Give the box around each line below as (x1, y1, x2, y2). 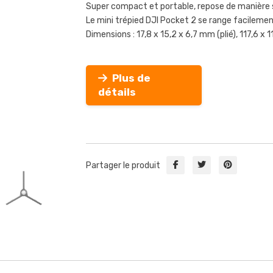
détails (98, 86, 136, 98)
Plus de (107, 72, 151, 84)
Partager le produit (86, 160, 160, 171)
